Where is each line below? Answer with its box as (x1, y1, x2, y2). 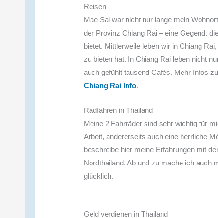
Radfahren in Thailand (84, 106, 153, 114)
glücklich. (84, 171, 114, 180)
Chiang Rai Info (84, 81, 137, 90)
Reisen (84, 2, 107, 11)
